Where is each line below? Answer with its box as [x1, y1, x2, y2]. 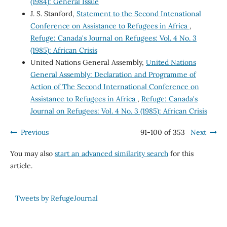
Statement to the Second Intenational [76, 9, 201, 19]
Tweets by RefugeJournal [15, 194, 98, 203]
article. [10, 161, 32, 171]
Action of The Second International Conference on [30, 82, 199, 92]
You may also [10, 149, 55, 159]
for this [168, 149, 194, 159]
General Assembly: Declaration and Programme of [30, 70, 196, 80]
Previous [20, 128, 49, 137]
